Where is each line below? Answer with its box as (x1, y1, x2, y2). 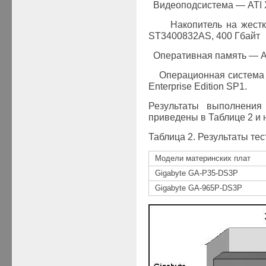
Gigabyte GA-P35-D (154, 169, 223, 178)
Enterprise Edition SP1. (148, 81, 247, 91)
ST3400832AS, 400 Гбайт (148, 30, 260, 41)
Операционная (159, 69, 226, 80)
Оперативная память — (153, 50, 261, 61)
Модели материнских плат (154, 154, 251, 163)
